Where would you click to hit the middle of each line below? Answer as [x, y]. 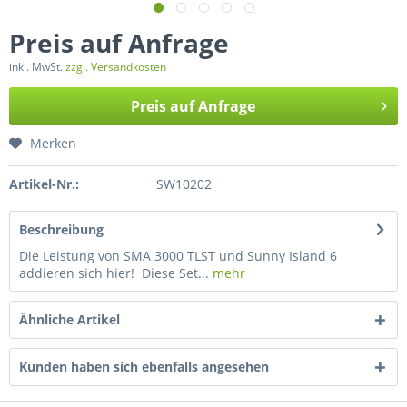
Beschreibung [61, 229]
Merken [53, 143]
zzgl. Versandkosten [116, 67]
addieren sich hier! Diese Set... [114, 273]
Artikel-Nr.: [44, 184]
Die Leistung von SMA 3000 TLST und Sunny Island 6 [178, 256]
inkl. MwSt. [37, 67]
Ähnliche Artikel [69, 319]
